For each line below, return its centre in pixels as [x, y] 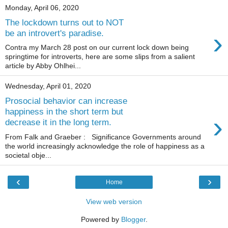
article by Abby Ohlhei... [43, 66]
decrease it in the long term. [58, 122]
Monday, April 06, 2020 [42, 8]
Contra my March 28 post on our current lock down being [97, 48]
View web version [114, 201]
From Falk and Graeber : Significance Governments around [103, 137]
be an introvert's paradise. [54, 33]
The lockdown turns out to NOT [64, 22]
